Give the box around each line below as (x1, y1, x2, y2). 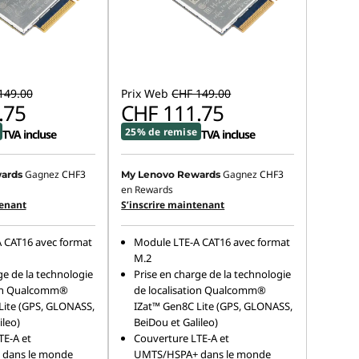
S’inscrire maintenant (121, 198, 225, 212)
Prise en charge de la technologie (134, 267, 292, 281)
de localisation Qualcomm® (134, 283, 267, 297)
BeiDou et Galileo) (134, 315, 219, 329)
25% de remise (125, 124, 197, 139)
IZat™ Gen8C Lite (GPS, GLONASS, (134, 299, 293, 313)
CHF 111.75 (121, 99, 224, 127)
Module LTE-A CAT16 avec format (134, 235, 291, 249)
